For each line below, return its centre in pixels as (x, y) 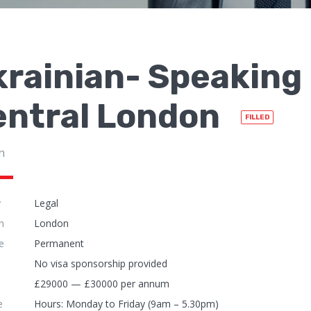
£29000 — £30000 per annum (102, 284)
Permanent (59, 244)
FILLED (258, 118)
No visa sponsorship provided (101, 264)
